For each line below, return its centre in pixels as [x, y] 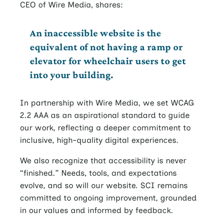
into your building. [72, 75]
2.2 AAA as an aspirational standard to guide [105, 115]
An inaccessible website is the [95, 33]
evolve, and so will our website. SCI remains [104, 185]
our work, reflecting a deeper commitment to [105, 128]
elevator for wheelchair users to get [108, 61]
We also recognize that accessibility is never [103, 161]
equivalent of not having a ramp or [106, 47]
